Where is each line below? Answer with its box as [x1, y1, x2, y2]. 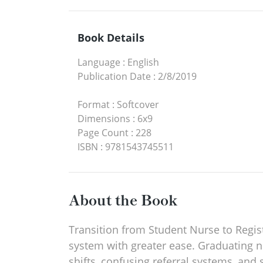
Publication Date [77, 70, 151, 83]
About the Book [69, 189, 177, 210]
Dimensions [77, 112, 130, 126]
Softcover [117, 98, 159, 112]
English [127, 56, 159, 69]
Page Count [77, 126, 129, 140]
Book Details [77, 31, 144, 45]
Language [77, 56, 120, 69]
